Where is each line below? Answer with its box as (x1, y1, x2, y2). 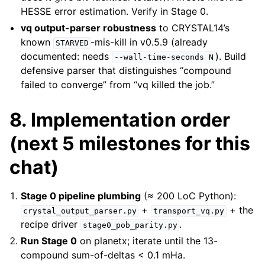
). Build (215, 50, 247, 63)
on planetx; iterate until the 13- (77, 235, 218, 247)
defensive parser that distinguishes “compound (21, 64, 232, 77)
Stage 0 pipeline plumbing (21, 190, 141, 202)
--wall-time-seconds (114, 53, 204, 62)
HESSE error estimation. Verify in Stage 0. (21, 5, 209, 18)
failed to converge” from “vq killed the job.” (21, 79, 215, 91)
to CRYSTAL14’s (156, 22, 230, 34)
